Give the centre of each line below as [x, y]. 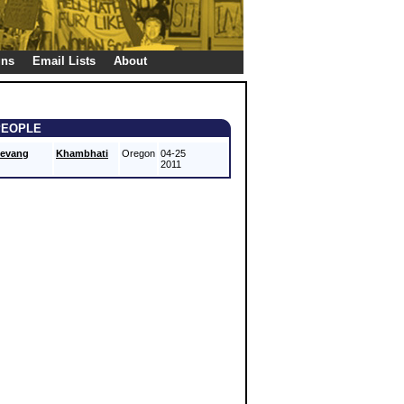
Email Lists [64, 61]
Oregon [138, 153]
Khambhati [82, 153]
